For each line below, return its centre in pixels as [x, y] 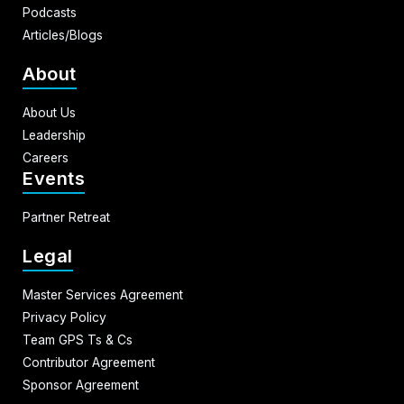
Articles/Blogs [63, 36]
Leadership [54, 136]
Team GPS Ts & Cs [78, 340]
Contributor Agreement [89, 363]
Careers [46, 158]
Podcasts [50, 13]
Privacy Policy [64, 318]
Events [54, 179]
